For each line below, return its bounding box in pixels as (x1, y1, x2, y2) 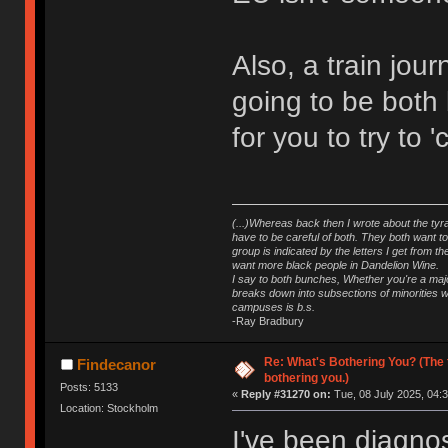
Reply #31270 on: (240, 388, 331, 401)
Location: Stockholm (60, 402, 159, 415)
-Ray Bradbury (231, 315, 304, 328)
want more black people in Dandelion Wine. (231, 259, 439, 272)
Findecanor (76, 356, 156, 374)
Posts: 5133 (60, 381, 119, 394)
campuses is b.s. (231, 301, 315, 314)
